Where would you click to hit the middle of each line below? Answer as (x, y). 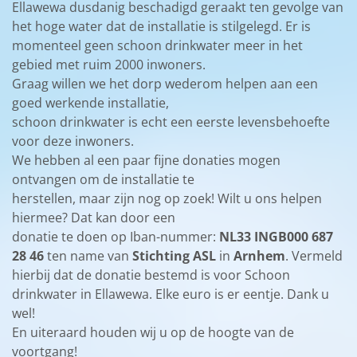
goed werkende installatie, (90, 102)
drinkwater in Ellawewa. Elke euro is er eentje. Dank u (171, 294)
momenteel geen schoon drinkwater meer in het (157, 45)
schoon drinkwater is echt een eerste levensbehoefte (171, 122)
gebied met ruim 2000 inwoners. (109, 64)
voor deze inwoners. (73, 141)
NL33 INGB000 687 (276, 236)
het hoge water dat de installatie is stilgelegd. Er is (161, 26)
